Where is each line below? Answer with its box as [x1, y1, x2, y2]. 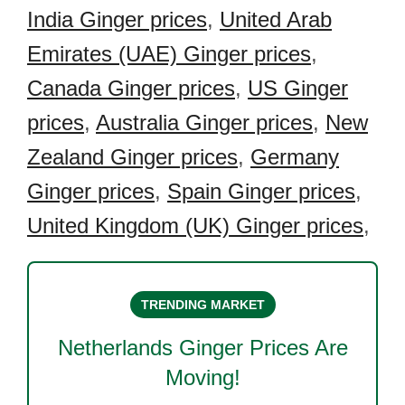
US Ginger [248, 76, 348, 100]
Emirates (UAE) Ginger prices [27, 42, 311, 66]
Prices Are [242, 335, 348, 360]
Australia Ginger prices [96, 110, 313, 135]
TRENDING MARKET [140, 297, 265, 312]
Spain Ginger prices [167, 179, 355, 203]
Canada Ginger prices [27, 76, 235, 100]
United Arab [220, 7, 332, 32]
